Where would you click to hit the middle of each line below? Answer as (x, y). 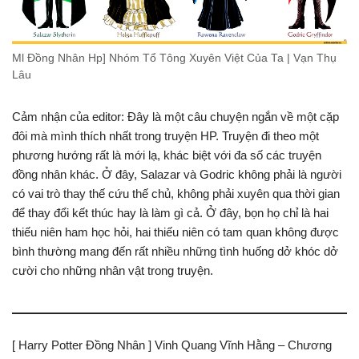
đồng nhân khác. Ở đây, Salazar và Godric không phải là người (177, 174)
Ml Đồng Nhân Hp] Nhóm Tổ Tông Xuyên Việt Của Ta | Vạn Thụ (174, 58)
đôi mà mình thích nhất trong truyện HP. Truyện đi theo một (165, 135)
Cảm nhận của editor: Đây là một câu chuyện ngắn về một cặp (175, 116)
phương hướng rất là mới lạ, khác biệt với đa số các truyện (167, 155)
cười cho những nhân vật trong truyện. (113, 270)
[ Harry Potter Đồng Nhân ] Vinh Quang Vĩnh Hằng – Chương (172, 345)
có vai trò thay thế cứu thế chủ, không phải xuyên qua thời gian (176, 193)
